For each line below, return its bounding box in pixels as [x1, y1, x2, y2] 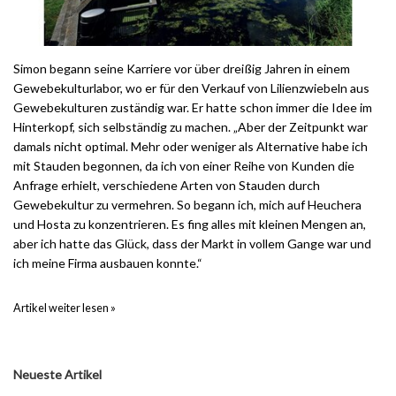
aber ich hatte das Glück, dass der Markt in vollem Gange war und [13, 236, 371, 252]
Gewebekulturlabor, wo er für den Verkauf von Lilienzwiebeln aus [13, 80, 369, 96]
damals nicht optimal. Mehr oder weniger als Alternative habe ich [13, 139, 368, 155]
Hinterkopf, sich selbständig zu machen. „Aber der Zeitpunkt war [13, 119, 368, 135]
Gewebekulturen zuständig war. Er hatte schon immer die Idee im [13, 100, 372, 116]
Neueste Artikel [13, 366, 102, 382]
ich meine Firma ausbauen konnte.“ [13, 255, 202, 271]
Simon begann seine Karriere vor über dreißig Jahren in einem [13, 61, 350, 77]
